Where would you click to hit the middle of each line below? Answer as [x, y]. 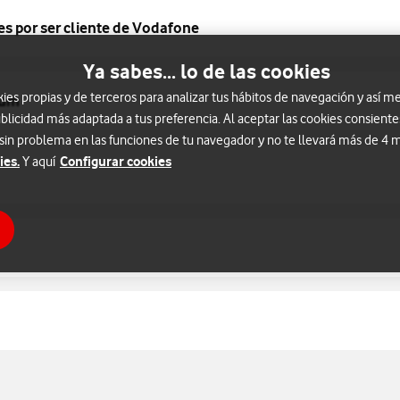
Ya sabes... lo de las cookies [206, 71]
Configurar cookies [116, 161]
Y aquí [39, 161]
